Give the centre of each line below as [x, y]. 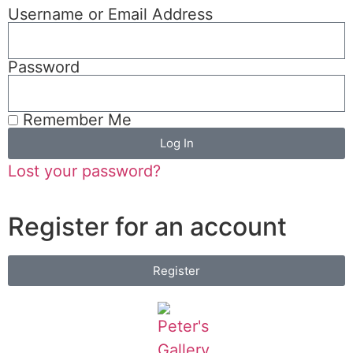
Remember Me [75, 119]
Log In [176, 143]
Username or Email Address [110, 14]
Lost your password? [84, 171]
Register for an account [147, 226]
